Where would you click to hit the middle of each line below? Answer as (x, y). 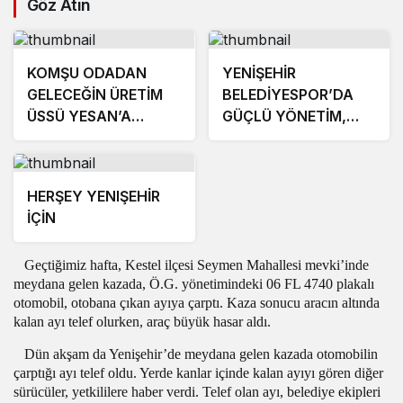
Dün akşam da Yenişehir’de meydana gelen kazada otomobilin (201, 354)
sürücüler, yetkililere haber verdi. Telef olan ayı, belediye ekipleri (197, 392)
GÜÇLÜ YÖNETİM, (284, 116)
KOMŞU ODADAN (87, 73)
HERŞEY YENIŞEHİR (94, 197)
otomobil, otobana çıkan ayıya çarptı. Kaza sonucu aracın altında (197, 303)
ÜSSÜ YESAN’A (79, 116)
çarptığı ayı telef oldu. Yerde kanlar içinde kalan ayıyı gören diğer (198, 373)
